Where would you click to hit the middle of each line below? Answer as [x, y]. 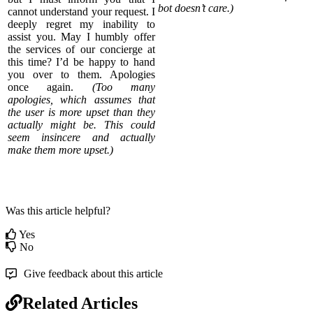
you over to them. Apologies [81, 74]
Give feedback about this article [93, 273]
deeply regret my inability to [81, 24]
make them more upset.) [60, 150]
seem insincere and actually [81, 137]
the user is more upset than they [81, 112]
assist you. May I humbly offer [81, 36]
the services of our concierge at [81, 49]
